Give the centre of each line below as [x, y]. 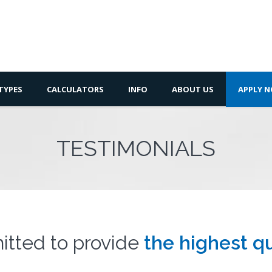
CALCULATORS [75, 89]
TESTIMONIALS [136, 148]
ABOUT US [193, 89]
